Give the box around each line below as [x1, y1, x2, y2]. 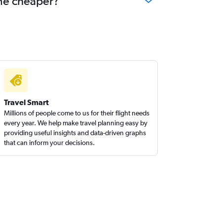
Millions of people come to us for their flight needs [4, 109, 150, 117]
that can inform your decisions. [4, 139, 95, 147]
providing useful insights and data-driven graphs [4, 129, 147, 137]
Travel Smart [4, 98, 49, 107]
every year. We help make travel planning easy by [4, 119, 148, 127]
